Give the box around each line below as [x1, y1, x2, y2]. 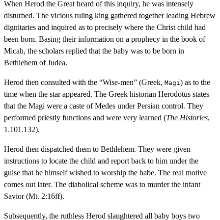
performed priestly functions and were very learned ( [4, 113, 166, 122]
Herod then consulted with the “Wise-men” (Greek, [4, 78, 165, 86]
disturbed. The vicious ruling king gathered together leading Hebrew [4, 11, 216, 20]
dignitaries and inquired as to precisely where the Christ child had [4, 23, 206, 31]
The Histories [166, 113, 208, 122]
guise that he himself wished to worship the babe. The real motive [4, 168, 207, 177]
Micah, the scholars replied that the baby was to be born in [4, 46, 184, 55]
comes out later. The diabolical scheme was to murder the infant [4, 180, 200, 189]
